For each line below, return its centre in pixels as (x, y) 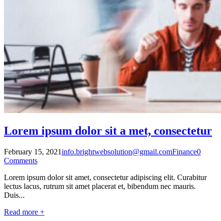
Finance (184, 152)
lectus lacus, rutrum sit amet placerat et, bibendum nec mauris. (100, 186)
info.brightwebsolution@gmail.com (117, 152)
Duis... (14, 195)
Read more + (24, 212)
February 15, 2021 (33, 152)
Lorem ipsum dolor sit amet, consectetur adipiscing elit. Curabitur (105, 178)
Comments (21, 161)
